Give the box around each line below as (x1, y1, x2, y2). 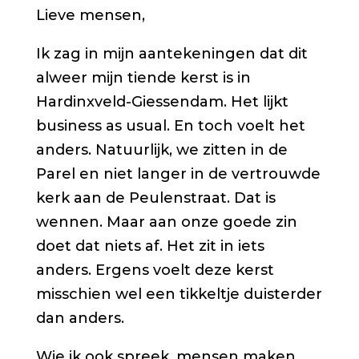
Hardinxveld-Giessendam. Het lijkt (35, 93, 288, 111)
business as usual (35, 117, 167, 135)
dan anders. (35, 309, 124, 328)
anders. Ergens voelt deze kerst (35, 261, 274, 280)
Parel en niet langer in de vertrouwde (35, 165, 321, 184)
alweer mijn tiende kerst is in (35, 69, 251, 87)
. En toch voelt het (166, 117, 305, 135)
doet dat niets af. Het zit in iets (35, 237, 264, 256)
